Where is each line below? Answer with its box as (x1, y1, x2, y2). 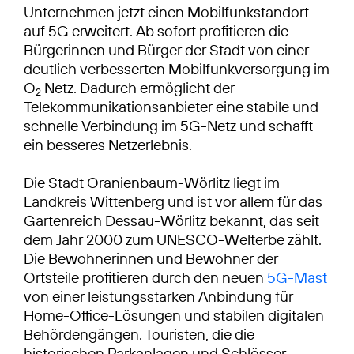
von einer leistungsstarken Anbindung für (24, 286, 293, 306)
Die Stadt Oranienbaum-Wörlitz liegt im (24, 172, 280, 192)
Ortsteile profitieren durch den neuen (24, 267, 267, 287)
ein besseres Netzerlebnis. (24, 134, 192, 154)
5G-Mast (267, 267, 327, 287)
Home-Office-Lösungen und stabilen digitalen (24, 305, 324, 325)
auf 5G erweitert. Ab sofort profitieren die (24, 21, 288, 40)
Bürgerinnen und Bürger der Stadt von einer (24, 40, 309, 59)
